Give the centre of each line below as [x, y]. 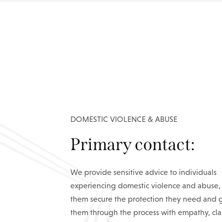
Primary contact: [133, 144]
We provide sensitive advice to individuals [143, 172]
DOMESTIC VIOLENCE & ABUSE [124, 119]
